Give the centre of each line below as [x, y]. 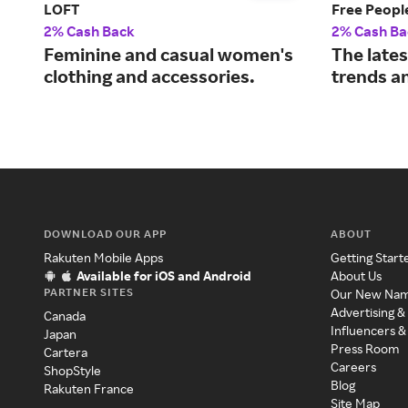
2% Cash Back [89, 31]
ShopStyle [72, 371]
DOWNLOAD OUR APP [105, 234]
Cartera [66, 352]
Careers [354, 367]
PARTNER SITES [89, 292]
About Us [357, 276]
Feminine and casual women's [168, 55]
